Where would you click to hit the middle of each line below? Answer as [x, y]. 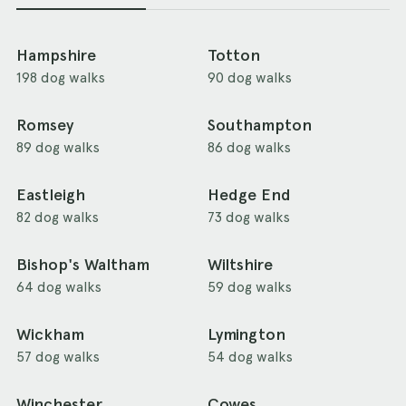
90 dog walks [249, 78]
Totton [233, 56]
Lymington [246, 335]
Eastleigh [51, 195]
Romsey [45, 126]
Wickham [50, 335]
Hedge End [249, 195]
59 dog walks [249, 287]
